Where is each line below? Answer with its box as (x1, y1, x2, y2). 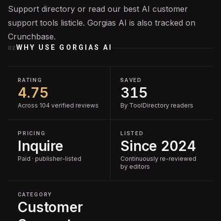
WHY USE (16, 43, 60, 51)
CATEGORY (18, 191, 53, 198)
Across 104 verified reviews (18, 102, 99, 109)
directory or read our (39, 4, 123, 14)
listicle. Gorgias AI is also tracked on (58, 18, 195, 28)
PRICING (18, 130, 46, 137)
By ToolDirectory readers (120, 102, 193, 109)
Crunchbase (8, 32, 54, 41)
